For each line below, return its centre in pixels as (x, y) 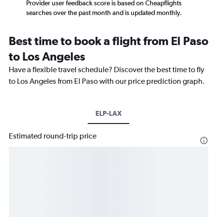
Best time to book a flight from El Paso (108, 41)
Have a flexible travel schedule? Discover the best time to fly (107, 70)
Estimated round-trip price (53, 136)
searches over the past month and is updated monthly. (104, 13)
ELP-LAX (108, 114)
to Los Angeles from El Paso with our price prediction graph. (107, 81)
